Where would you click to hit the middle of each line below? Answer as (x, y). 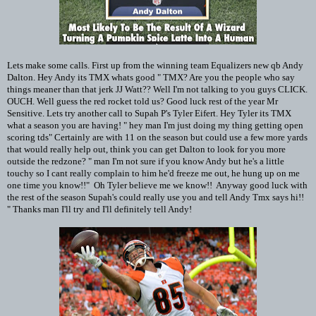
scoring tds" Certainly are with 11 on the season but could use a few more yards (157, 137)
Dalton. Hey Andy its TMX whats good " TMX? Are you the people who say (151, 77)
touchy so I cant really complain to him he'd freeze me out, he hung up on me (153, 173)
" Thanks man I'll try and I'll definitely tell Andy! (99, 209)
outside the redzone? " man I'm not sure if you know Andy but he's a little (146, 161)
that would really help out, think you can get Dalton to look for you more (146, 149)
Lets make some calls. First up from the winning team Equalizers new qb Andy (155, 65)
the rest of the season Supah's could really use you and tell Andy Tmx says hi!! (156, 197)
